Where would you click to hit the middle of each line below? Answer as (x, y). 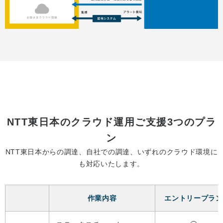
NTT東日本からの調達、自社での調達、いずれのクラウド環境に (111, 152)
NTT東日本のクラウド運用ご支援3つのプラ (111, 122)
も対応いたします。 (111, 164)
